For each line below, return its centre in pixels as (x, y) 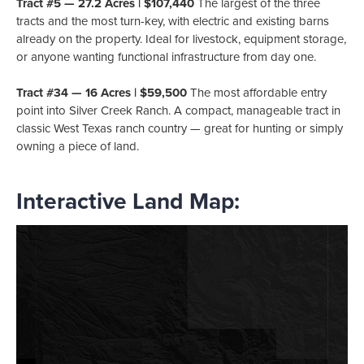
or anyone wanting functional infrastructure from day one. (166, 56)
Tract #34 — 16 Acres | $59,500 (102, 93)
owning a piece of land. (78, 147)
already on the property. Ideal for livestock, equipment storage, (181, 39)
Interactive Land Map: (128, 201)
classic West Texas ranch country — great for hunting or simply (180, 129)
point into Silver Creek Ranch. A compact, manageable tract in (178, 111)
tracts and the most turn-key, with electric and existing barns (173, 21)
